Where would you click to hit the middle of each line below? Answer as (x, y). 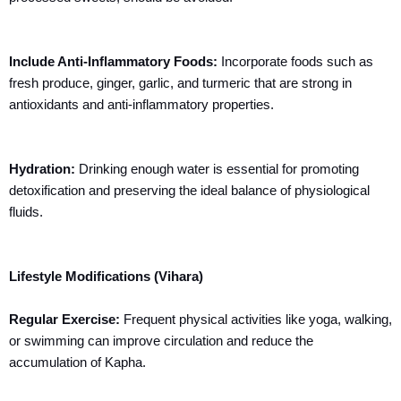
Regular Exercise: (64, 319)
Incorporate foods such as (295, 61)
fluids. (26, 212)
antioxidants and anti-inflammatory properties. (141, 104)
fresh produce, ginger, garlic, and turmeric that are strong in (180, 83)
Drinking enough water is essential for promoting (219, 169)
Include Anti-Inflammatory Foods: (113, 61)
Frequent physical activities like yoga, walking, (256, 319)
